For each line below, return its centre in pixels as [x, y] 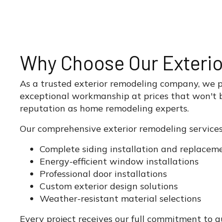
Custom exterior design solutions [109, 186]
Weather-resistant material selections [120, 198]
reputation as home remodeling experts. [104, 108]
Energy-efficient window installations [119, 161]
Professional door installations [103, 174]
